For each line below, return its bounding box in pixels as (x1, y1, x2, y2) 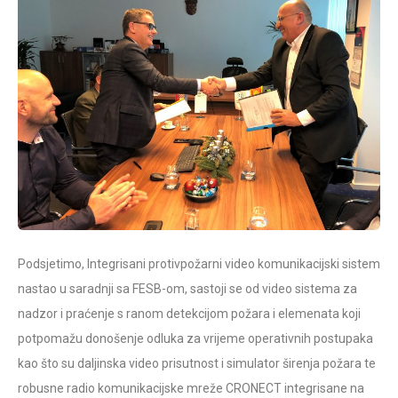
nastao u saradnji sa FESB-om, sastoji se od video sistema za (18, 281, 357, 296)
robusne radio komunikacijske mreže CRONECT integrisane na (18, 380, 364, 395)
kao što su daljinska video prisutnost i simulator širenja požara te (18, 355, 376, 370)
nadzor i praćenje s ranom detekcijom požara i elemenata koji (18, 306, 361, 321)
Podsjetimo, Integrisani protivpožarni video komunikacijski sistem (18, 256, 380, 271)
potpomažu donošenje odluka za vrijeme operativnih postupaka (18, 330, 373, 346)
